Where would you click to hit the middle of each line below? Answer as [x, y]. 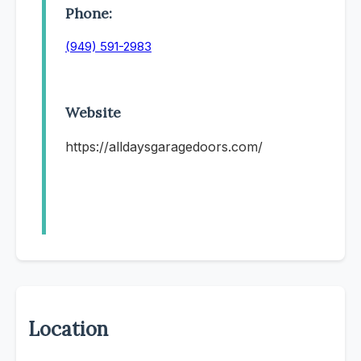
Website [93, 113]
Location [68, 330]
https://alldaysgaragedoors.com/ [164, 147]
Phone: [89, 13]
